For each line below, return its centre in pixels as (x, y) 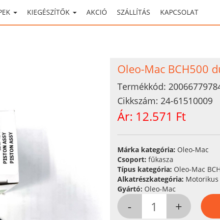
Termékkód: (143, 86)
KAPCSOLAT (179, 12)
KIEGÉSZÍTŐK (49, 12)
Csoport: (133, 159)
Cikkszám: (139, 101)
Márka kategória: (147, 150)
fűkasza (161, 159)
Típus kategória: (146, 169)
